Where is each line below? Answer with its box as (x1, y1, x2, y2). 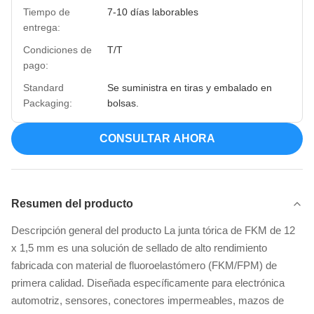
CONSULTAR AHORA (99, 132, 215, 144)
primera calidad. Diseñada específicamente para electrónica (11, 276, 285, 289)
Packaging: (23, 97, 72, 109)
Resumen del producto (11, 197, 133, 210)
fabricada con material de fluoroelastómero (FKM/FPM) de (11, 259, 277, 271)
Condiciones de (23, 43, 92, 55)
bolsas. (107, 97, 139, 109)
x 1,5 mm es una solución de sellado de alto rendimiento (11, 241, 267, 254)
